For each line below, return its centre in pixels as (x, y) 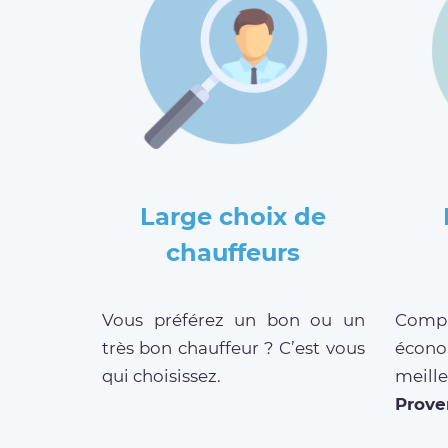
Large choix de (233, 217)
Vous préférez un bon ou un (233, 320)
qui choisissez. (161, 376)
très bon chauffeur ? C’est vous (233, 348)
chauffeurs (233, 253)
